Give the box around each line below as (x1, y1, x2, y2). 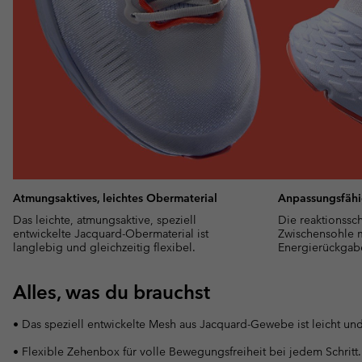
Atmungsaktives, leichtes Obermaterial (13, 190, 217, 205)
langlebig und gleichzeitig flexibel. (13, 239, 196, 255)
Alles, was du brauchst (13, 280, 210, 304)
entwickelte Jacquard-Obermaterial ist (13, 225, 208, 241)
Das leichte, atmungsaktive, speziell (13, 212, 196, 227)
